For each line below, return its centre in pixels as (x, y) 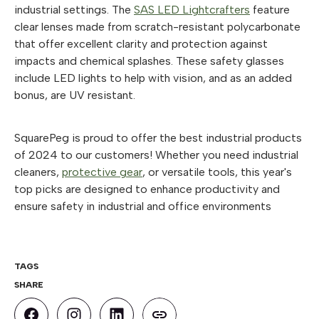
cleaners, (38, 172)
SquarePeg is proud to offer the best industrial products (158, 137)
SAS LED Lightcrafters (192, 9)
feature (270, 9)
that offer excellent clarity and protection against (141, 43)
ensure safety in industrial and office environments (143, 206)
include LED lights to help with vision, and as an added (153, 78)
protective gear (102, 172)
